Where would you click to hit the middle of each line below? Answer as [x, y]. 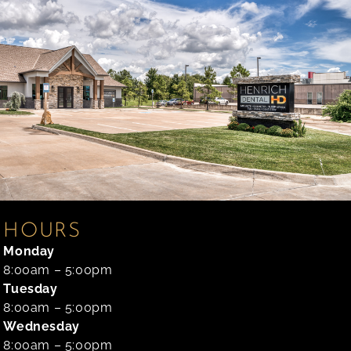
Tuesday [31, 289]
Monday [29, 251]
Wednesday [42, 327]
